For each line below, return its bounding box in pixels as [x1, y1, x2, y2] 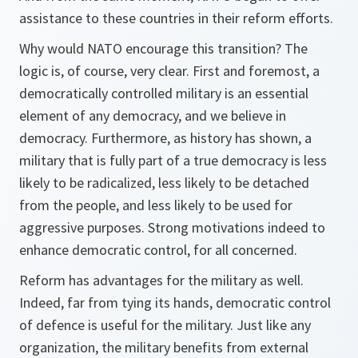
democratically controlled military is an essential [19, 84, 308, 102]
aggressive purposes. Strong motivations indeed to [19, 218, 325, 237]
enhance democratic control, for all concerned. [19, 241, 297, 259]
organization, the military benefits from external [19, 338, 308, 356]
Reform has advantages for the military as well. [19, 271, 304, 289]
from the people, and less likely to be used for [19, 196, 292, 214]
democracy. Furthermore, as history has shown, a [19, 129, 312, 147]
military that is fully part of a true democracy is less [19, 151, 327, 169]
